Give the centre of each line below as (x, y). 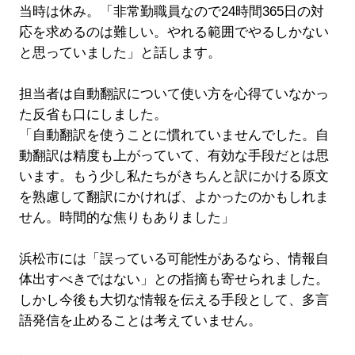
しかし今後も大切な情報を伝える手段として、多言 (174, 300)
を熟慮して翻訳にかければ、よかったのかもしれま (174, 197)
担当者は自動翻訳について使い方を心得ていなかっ (174, 94)
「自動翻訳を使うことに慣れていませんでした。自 (174, 136)
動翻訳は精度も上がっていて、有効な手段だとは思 (174, 156)
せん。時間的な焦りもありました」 (126, 218)
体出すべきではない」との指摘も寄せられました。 (174, 280)
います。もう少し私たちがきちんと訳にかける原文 (174, 177)
